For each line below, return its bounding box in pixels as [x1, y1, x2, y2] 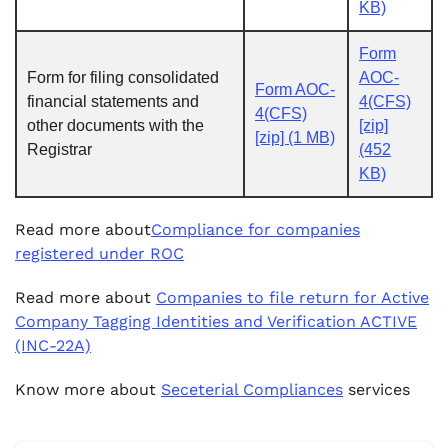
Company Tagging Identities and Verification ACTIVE [15, 312, 417, 331]
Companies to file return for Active [156, 288, 429, 307]
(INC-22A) [15, 336, 91, 355]
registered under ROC [15, 244, 184, 263]
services [343, 380, 410, 399]
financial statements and [27, 93, 199, 110]
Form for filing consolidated [27, 69, 219, 86]
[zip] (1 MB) [255, 129, 335, 146]
